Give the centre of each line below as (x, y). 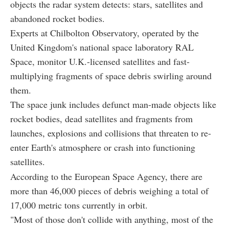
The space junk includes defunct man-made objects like (113, 104)
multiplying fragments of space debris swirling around (111, 75)
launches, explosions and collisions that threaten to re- (111, 133)
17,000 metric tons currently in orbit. (79, 205)
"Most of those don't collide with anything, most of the (112, 219)
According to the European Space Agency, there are (106, 176)
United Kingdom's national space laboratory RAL (102, 47)
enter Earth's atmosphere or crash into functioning (103, 147)
